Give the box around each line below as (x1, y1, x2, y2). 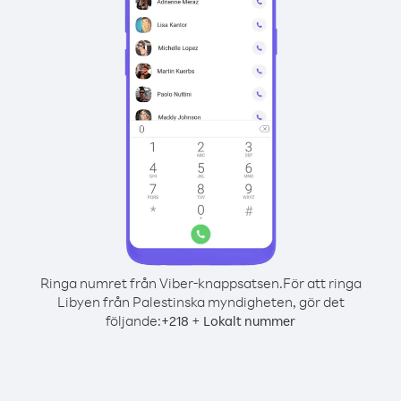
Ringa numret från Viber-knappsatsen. (39, 274, 283, 292)
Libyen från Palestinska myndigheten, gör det (56, 293, 345, 311)
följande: (106, 311, 161, 329)
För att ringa (282, 274, 362, 292)
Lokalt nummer (203, 312, 295, 329)
